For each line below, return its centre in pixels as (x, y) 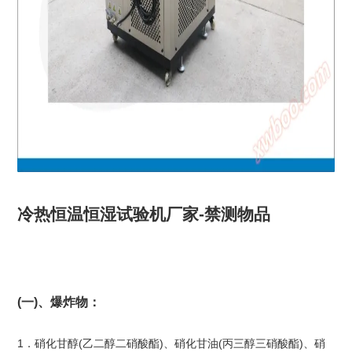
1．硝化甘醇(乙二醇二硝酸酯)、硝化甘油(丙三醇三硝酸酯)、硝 (171, 344)
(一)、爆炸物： (59, 302)
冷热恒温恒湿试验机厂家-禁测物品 (143, 214)
